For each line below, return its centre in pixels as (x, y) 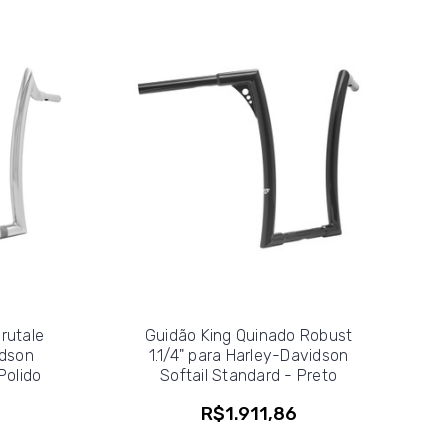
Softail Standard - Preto (248, 375)
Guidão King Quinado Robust (248, 335)
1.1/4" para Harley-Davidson (248, 355)
